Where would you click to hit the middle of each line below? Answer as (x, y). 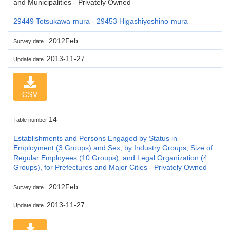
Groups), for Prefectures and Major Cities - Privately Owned (110, 167)
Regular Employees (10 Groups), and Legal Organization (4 (110, 157)
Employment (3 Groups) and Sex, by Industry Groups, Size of (113, 148)
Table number (31, 119)
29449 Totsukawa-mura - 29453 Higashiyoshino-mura (101, 21)
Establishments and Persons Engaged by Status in (95, 138)
